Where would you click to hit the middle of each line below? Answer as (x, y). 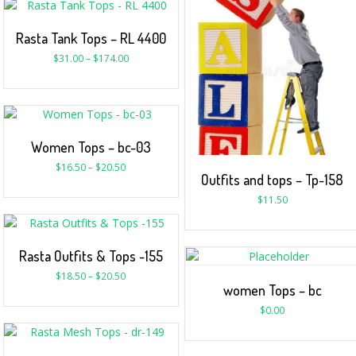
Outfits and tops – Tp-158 (273, 179)
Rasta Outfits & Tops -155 (91, 255)
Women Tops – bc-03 (91, 147)
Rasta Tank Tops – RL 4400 (91, 38)
